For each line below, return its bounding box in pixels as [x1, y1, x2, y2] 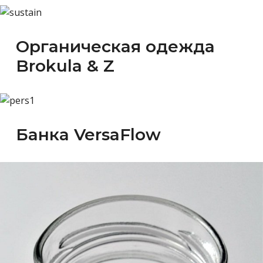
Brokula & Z [16, 55, 114, 76]
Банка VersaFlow [16, 124, 161, 144]
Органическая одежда [16, 36, 215, 56]
